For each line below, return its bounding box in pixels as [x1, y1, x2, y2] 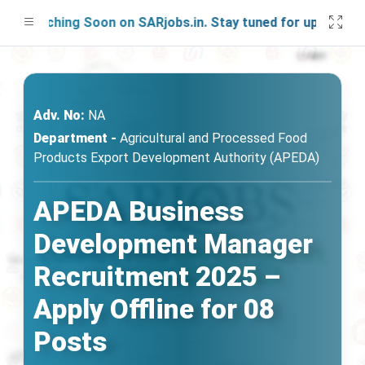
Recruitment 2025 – [33, 261, 280, 292]
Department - [33, 130, 117, 146]
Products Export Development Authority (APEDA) [33, 150, 319, 165]
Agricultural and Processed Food [117, 130, 307, 146]
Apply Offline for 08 [33, 293, 275, 325]
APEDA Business [33, 196, 244, 227]
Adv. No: [33, 108, 85, 123]
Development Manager [33, 228, 313, 260]
